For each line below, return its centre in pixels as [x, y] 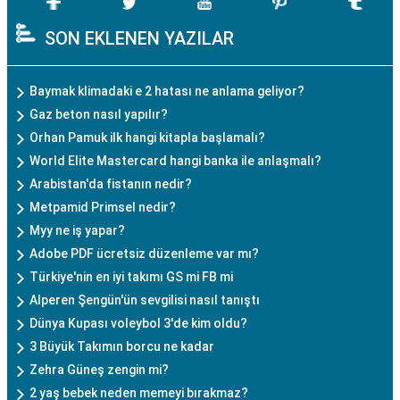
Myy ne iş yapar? [77, 230]
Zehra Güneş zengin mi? [99, 369]
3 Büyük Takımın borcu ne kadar [122, 346]
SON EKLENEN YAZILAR [139, 38]
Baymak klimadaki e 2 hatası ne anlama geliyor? [167, 91]
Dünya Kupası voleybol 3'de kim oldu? [138, 323]
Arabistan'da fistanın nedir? [111, 183]
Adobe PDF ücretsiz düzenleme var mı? [144, 253]
